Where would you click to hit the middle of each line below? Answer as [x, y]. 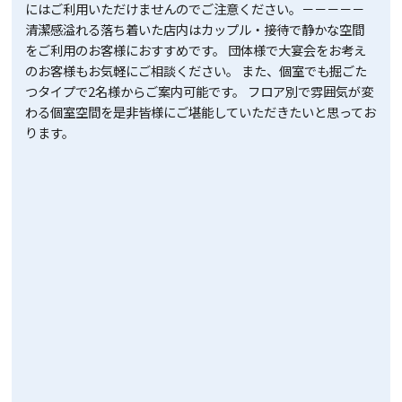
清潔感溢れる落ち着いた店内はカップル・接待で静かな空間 [195, 30]
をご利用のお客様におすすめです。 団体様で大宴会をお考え [196, 50]
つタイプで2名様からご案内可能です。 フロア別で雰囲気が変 [200, 92]
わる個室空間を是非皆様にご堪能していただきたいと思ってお [201, 112]
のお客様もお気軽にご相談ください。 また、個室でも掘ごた [197, 71]
